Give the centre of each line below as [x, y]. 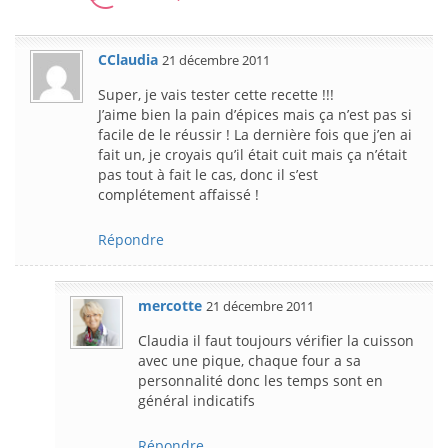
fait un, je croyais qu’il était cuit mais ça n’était [252, 154]
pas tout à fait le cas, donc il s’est [208, 174]
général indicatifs [196, 400]
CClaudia [128, 59]
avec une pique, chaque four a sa [249, 360]
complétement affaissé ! [178, 194]
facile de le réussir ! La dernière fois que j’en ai [255, 134]
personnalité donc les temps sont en [260, 380]
